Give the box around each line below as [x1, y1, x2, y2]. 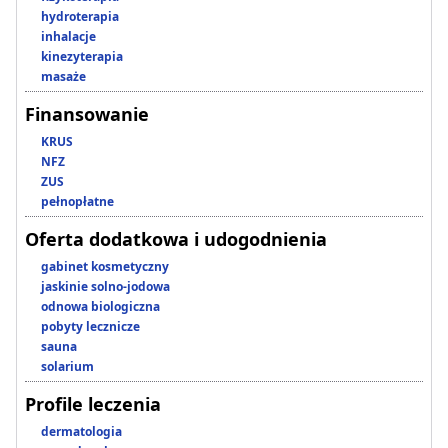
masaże [41, 68, 86, 86]
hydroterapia [41, 8, 119, 26]
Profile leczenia [25, 392, 161, 417]
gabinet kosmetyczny [41, 258, 169, 276]
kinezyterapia [41, 48, 123, 66]
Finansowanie [25, 102, 149, 127]
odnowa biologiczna [41, 298, 160, 316]
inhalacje [41, 28, 96, 46]
